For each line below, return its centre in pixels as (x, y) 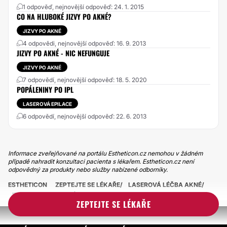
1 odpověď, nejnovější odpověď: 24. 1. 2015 (83, 7)
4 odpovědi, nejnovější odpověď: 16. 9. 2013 (84, 43)
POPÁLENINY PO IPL (45, 89)
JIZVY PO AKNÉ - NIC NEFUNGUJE (63, 53)
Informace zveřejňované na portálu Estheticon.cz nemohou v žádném (105, 153)
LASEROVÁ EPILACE (47, 104)
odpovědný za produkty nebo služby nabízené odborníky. (88, 169)
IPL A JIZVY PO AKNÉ (44, 195)
